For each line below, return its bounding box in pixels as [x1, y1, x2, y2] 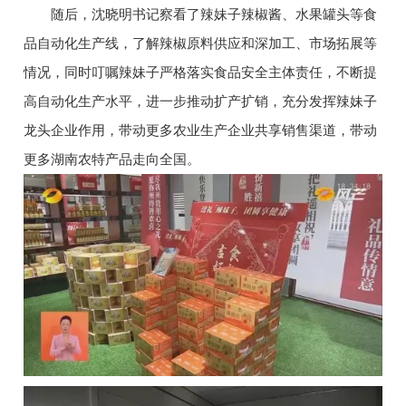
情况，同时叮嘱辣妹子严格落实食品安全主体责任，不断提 [23, 64, 377, 81]
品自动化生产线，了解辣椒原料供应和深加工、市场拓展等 [23, 35, 377, 52]
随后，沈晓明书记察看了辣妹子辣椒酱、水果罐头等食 [23, 6, 377, 23]
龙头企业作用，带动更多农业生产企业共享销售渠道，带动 [23, 122, 377, 139]
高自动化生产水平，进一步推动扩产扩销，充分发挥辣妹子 [23, 93, 377, 110]
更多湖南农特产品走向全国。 [23, 151, 200, 168]
